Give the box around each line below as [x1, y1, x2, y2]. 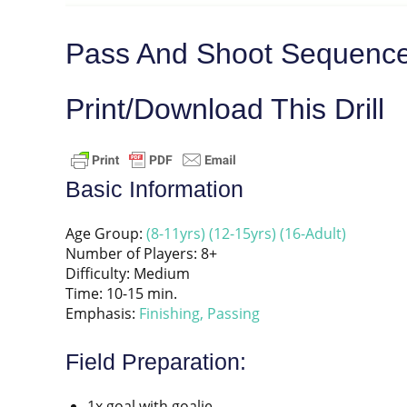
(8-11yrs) [146, 223, 205, 243]
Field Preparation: [65, 349, 246, 375]
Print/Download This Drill [65, 92, 384, 125]
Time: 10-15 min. [65, 283, 177, 303]
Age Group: [65, 223, 146, 243]
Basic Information [65, 175, 243, 202]
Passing [207, 303, 260, 323]
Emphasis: [65, 303, 139, 323]
